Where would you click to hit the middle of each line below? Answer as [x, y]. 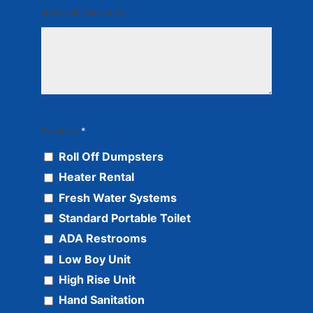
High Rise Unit [97, 280]
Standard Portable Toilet [124, 218]
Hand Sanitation [101, 300]
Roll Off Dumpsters [111, 156]
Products [60, 131]
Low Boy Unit [94, 259]
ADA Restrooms [102, 239]
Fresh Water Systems [117, 198]
